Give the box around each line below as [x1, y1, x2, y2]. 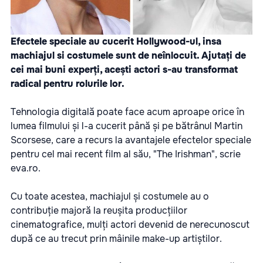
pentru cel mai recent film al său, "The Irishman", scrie [11, 147, 241, 160]
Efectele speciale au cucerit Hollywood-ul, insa [11, 35, 221, 48]
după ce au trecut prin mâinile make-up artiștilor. [11, 232, 222, 245]
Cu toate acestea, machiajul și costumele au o [11, 190, 209, 203]
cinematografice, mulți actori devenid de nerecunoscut [11, 218, 249, 231]
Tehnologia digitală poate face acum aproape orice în [11, 105, 244, 118]
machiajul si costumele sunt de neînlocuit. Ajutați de [11, 49, 246, 62]
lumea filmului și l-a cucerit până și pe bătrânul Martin [11, 119, 242, 132]
